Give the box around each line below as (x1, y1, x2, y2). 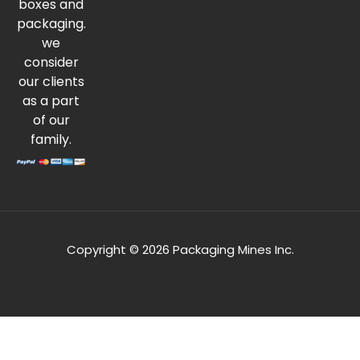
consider (23, 53, 79, 72)
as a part (22, 92, 80, 111)
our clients (18, 72, 84, 92)
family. (31, 130, 72, 149)
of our (32, 111, 70, 130)
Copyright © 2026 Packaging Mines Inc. (66, 241, 294, 259)
